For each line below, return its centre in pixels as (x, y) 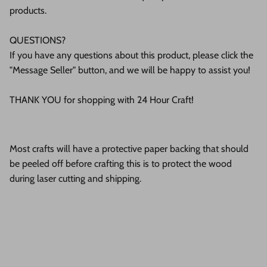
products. (28, 10)
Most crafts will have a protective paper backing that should (129, 148)
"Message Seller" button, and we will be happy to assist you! (130, 70)
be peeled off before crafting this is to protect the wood (121, 163)
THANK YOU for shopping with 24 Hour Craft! (102, 100)
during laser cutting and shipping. (75, 178)
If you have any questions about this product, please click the (131, 55)
